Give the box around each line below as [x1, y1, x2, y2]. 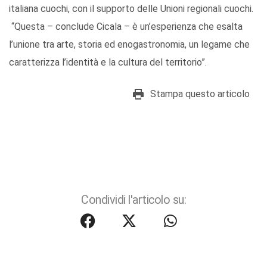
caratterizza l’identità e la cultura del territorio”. [9, 56, 207, 68]
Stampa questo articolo [150, 88, 250, 100]
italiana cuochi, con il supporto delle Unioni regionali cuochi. [9, 2, 253, 14]
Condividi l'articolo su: [81, 193, 186, 207]
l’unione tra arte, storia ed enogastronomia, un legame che [9, 38, 250, 50]
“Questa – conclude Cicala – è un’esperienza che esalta [9, 20, 243, 32]
